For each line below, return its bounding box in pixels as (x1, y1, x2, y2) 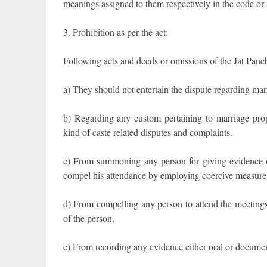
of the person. (63, 212, 114, 225)
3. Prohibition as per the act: (63, 26, 168, 39)
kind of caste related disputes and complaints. (63, 126, 232, 139)
